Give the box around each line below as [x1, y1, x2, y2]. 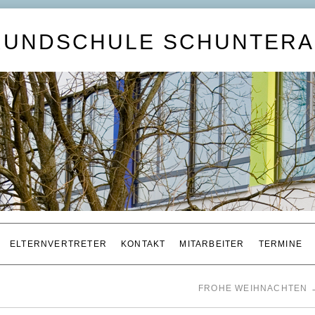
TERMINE [258, 239, 303, 249]
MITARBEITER [179, 239, 245, 249]
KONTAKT [121, 239, 166, 249]
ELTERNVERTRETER [10, 239, 108, 249]
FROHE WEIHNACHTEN [198, 283, 311, 293]
